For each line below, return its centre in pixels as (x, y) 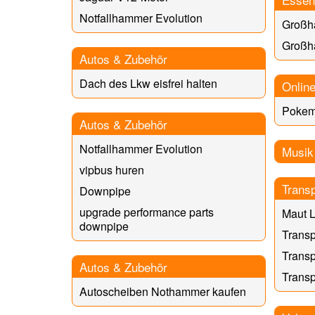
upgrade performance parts (147, 212)
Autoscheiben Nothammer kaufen (163, 291)
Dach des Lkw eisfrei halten (148, 83)
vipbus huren (112, 169)
